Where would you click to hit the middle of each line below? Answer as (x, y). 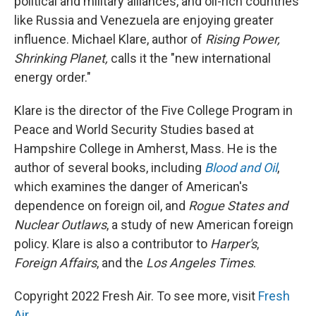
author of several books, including (109, 168)
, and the (121, 263)
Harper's (233, 244)
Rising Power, (243, 39)
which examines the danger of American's (131, 187)
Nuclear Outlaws (60, 225)
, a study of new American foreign (200, 225)
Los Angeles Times (200, 263)
